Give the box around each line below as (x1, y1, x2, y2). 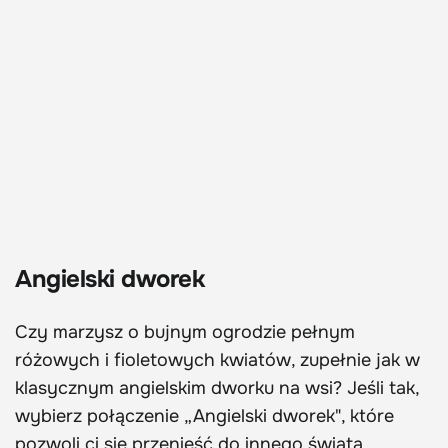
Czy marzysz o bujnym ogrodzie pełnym (15, 320, 355, 343)
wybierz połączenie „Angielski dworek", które (15, 404, 394, 427)
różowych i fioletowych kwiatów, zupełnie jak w (15, 348, 420, 371)
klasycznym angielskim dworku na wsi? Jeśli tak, (15, 376, 419, 399)
